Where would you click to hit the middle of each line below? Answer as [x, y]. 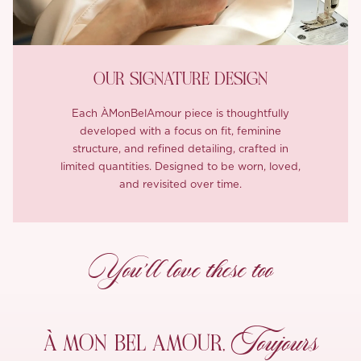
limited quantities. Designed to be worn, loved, [180, 167]
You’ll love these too [180, 270]
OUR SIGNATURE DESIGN [180, 79]
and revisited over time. [180, 185]
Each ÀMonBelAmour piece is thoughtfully [180, 114]
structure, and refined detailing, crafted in [180, 149]
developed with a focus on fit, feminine [180, 131]
